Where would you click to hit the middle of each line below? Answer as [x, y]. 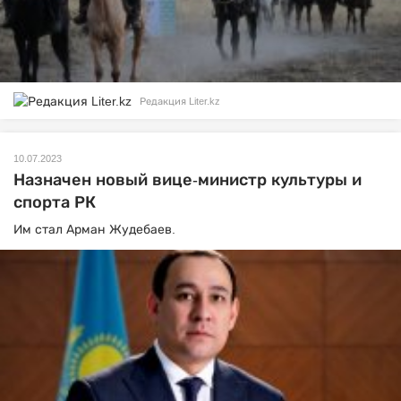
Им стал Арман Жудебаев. [94, 230]
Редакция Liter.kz [180, 101]
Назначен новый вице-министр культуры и [188, 180]
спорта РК [55, 203]
